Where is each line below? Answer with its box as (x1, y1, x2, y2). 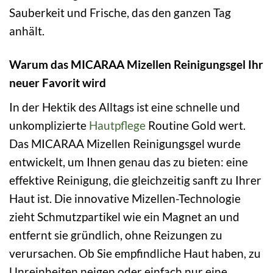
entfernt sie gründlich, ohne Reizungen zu (9, 227, 222, 242)
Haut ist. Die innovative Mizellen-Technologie (9, 191, 241, 205)
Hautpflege (89, 118, 146, 132)
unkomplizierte (9, 118, 89, 132)
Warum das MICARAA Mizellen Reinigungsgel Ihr (9, 57, 263, 72)
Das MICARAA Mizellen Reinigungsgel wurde (9, 136, 241, 151)
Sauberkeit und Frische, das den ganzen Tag (9, 5, 231, 20)
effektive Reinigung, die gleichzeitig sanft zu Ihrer (9, 172, 261, 187)
